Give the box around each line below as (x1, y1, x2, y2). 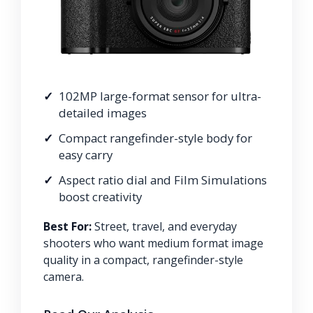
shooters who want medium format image (43, 235, 263, 251)
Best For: (43, 218, 92, 234)
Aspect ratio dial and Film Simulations (59, 171, 267, 188)
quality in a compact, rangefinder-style (43, 252, 243, 268)
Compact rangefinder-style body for (59, 129, 252, 146)
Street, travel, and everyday (92, 218, 237, 234)
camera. (43, 268, 84, 284)
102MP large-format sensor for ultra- (59, 87, 261, 104)
